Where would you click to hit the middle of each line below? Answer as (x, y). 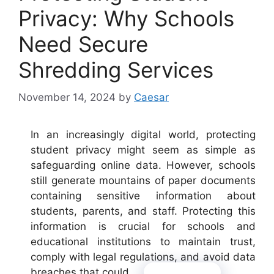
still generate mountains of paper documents (143, 180)
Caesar (151, 97)
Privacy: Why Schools (126, 18)
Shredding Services (116, 70)
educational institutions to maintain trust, (143, 241)
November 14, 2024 (67, 97)
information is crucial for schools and (143, 226)
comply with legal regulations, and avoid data (143, 257)
